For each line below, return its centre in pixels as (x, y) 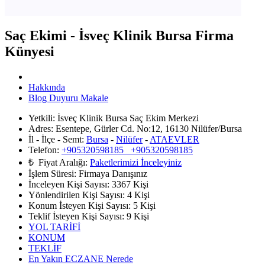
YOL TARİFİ (54, 227)
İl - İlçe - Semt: (56, 140)
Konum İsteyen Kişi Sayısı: (80, 206)
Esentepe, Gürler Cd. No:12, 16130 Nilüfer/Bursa (148, 129)
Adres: (41, 129)
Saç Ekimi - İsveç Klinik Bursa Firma (119, 36)
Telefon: (44, 150)
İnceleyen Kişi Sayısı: (69, 185)
